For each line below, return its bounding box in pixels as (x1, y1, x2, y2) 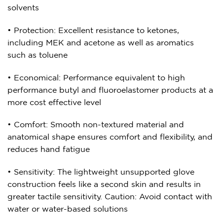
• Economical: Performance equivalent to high (7, 73, 185, 82)
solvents (7, 3, 39, 12)
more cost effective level (7, 97, 101, 107)
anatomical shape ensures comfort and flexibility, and (7, 132, 213, 142)
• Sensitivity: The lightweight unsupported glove (7, 167, 194, 177)
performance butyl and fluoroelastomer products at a (7, 85, 213, 94)
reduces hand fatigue (7, 145, 90, 154)
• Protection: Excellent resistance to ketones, (7, 25, 179, 35)
